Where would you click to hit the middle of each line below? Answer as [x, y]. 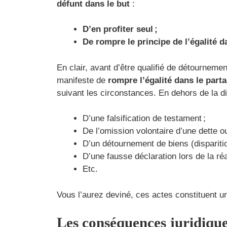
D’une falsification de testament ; [144, 119]
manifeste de [82, 80]
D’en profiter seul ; [120, 29]
